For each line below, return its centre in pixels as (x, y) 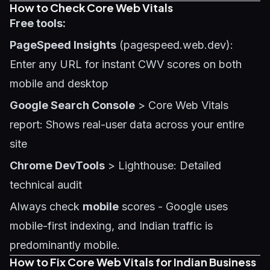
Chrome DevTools (57, 165)
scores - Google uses (173, 206)
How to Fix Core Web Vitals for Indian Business (133, 262)
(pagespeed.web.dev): (175, 45)
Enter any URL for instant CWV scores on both (126, 64)
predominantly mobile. (65, 245)
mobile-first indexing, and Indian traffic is (111, 226)
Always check (46, 206)
